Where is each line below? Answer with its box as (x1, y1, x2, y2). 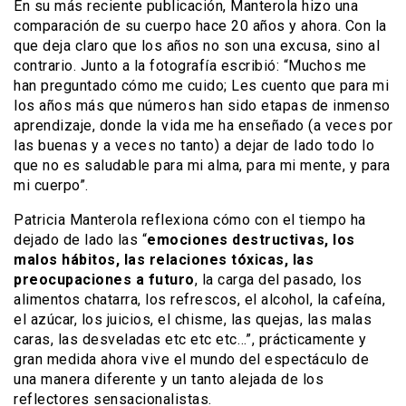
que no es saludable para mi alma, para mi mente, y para (14, 156, 391, 174)
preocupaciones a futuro (14, 270, 195, 288)
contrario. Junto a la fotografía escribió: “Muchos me (14, 56, 367, 74)
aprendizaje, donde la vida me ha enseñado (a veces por (14, 116, 392, 134)
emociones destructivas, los (147, 230, 355, 248)
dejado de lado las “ (14, 230, 147, 248)
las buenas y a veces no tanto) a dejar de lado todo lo (14, 136, 374, 154)
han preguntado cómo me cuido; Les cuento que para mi (14, 76, 389, 94)
